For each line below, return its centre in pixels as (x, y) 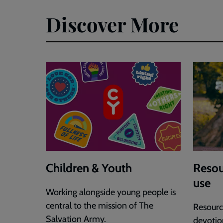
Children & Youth (89, 168)
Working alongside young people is (111, 192)
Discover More (112, 24)
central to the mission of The (100, 206)
